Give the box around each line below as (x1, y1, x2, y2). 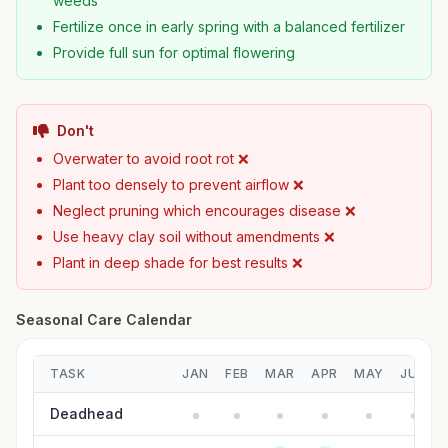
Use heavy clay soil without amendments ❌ (53, 228, 335, 245)
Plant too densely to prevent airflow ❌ (53, 176, 304, 193)
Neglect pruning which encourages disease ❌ (53, 202, 356, 219)
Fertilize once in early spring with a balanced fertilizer (53, 18, 405, 35)
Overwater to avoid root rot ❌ (53, 150, 249, 167)
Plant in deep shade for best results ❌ (53, 254, 303, 271)
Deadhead (50, 405, 123, 422)
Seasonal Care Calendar (16, 311, 192, 328)
